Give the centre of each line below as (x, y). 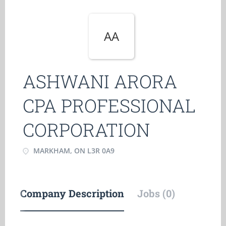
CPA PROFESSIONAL (109, 105)
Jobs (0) (156, 193)
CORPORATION (86, 130)
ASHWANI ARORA (100, 81)
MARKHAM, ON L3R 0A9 (73, 151)
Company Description (72, 193)
